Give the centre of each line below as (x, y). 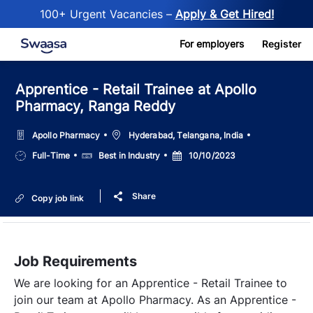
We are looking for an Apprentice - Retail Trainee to (151, 283)
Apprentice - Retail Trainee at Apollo (136, 89)
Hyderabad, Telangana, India (186, 135)
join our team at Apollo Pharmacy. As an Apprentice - (155, 299)
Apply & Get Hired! (224, 14)
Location (130, 133)
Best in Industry (129, 156)
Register (282, 44)
